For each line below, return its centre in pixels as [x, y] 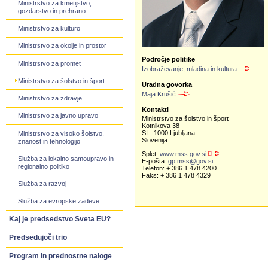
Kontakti [156, 109]
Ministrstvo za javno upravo [58, 116]
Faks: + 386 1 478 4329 [176, 176]
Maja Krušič [159, 94]
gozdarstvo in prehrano [52, 10]
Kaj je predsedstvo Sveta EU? [60, 219]
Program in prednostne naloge [60, 256]
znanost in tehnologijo [49, 141]
